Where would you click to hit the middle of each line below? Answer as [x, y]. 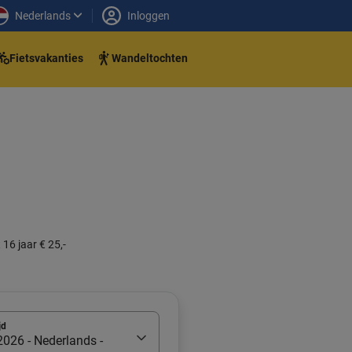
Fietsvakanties [46, 58]
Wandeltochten [150, 58]
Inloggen [148, 15]
